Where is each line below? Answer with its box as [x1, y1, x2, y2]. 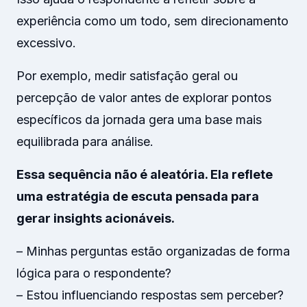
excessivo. [16, 36, 76, 50]
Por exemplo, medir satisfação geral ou [16, 69, 238, 83]
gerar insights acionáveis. [16, 211, 175, 225]
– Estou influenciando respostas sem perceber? [16, 288, 284, 302]
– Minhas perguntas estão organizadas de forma [16, 244, 290, 258]
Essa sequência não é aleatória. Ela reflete [16, 167, 273, 182]
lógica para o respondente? [16, 266, 171, 280]
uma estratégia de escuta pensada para [16, 189, 259, 204]
